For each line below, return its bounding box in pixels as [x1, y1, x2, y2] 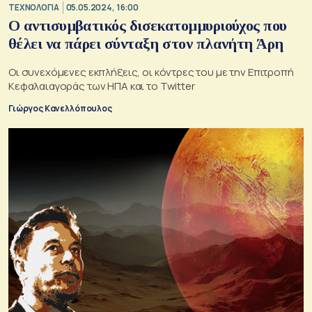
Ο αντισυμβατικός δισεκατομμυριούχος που [8, 17, 287, 34]
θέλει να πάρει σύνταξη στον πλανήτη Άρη [8, 35, 283, 52]
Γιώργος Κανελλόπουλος [8, 102, 112, 114]
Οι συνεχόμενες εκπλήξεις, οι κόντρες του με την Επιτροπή [8, 65, 294, 79]
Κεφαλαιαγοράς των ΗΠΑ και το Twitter [8, 79, 195, 93]
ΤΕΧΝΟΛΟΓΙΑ [8, 1, 59, 13]
